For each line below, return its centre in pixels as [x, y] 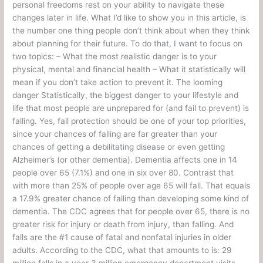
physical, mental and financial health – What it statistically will [129, 69]
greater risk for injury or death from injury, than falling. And [123, 224]
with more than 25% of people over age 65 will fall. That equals [131, 185]
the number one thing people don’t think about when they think [131, 30]
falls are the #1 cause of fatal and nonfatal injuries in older [122, 237]
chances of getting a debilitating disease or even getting [119, 146]
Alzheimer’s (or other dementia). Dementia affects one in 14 [125, 159]
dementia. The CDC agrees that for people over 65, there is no [131, 211]
